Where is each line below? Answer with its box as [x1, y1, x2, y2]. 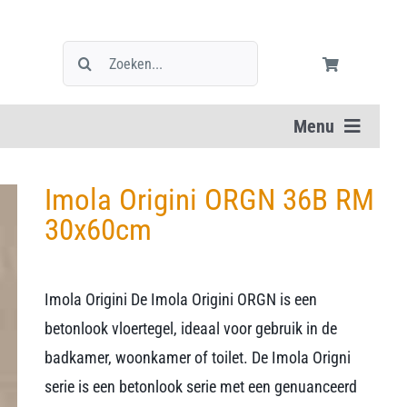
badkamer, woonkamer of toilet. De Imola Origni [45, 348, 352, 367]
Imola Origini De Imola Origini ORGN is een [45, 290, 318, 309]
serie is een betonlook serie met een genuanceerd [45, 377, 358, 396]
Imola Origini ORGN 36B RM [45, 182, 375, 217]
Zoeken [61, 45, 108, 64]
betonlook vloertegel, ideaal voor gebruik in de [45, 319, 338, 338]
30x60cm [45, 212, 153, 247]
